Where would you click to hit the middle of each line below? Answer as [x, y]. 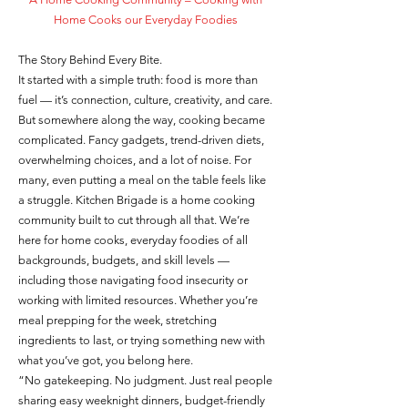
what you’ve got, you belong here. [106, 360]
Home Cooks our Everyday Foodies [146, 19]
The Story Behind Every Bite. [90, 59]
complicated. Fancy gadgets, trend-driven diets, [141, 139]
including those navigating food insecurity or [133, 280]
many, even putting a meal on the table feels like [142, 179]
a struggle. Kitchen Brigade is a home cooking [137, 199]
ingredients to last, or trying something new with [142, 340]
